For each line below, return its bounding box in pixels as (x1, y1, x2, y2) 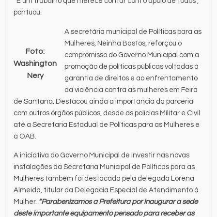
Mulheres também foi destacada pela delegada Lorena (14, 174, 195, 182)
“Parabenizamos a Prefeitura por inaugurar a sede (38, 198, 198, 205)
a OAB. (14, 132, 37, 140)
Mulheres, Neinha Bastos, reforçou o (64, 39, 182, 47)
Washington (14, 59, 57, 67)
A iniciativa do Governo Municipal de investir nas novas (14, 151, 190, 159)
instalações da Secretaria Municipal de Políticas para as (14, 163, 195, 170)
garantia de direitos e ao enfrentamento (64, 74, 198, 82)
